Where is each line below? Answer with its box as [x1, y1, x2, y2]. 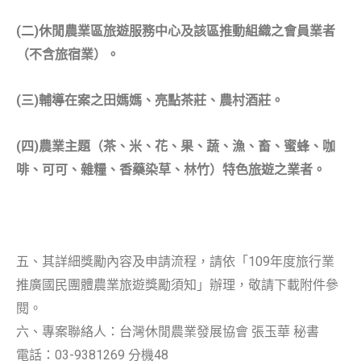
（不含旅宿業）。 [16, 47, 119, 63]
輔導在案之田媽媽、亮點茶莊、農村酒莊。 [39, 93, 284, 109]
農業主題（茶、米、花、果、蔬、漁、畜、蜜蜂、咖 [39, 139, 335, 155]
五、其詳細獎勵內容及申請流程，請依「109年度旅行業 [16, 254, 334, 270]
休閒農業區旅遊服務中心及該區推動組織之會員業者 [39, 23, 335, 39]
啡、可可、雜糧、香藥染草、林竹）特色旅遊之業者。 [16, 162, 326, 178]
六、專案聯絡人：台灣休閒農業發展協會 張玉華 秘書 [16, 324, 319, 340]
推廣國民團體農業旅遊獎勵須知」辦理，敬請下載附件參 [16, 277, 338, 293]
